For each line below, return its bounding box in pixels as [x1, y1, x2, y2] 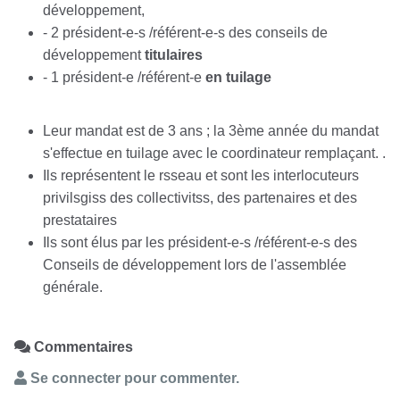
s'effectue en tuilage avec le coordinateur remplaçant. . [43, 145, 386, 161]
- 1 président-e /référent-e [43, 69, 205, 85]
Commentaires [30, 338, 133, 354]
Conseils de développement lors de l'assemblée [43, 256, 346, 272]
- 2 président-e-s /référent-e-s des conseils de [43, 24, 328, 40]
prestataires [43, 212, 117, 228]
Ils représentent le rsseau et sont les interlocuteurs [43, 167, 359, 183]
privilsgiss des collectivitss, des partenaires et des [43, 189, 357, 205]
